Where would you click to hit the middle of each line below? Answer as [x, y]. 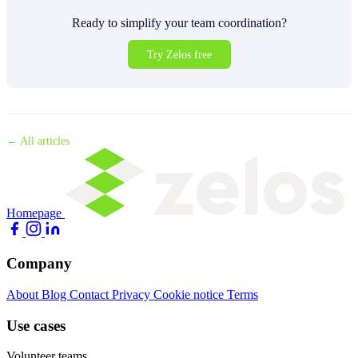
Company [39, 264]
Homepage [34, 213]
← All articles [38, 141]
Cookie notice [190, 294]
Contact [91, 294]
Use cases [36, 325]
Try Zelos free [179, 54]
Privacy [133, 294]
